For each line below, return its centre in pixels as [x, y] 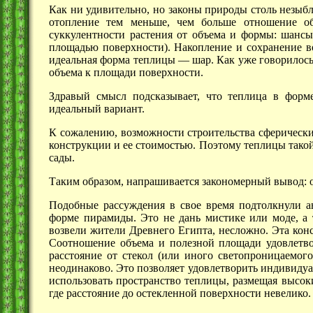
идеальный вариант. [97, 109]
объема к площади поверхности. [126, 73]
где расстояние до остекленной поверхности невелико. [180, 293]
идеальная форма [91, 60]
